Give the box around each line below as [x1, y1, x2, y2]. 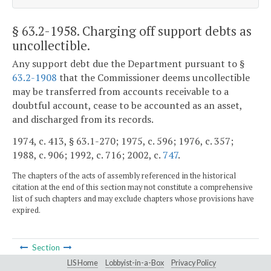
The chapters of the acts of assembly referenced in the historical [12, 170, 236, 181]
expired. [12, 204, 41, 215]
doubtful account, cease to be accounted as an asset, [12, 99, 242, 113]
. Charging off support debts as [77, 22, 252, 39]
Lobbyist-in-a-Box [105, 258, 164, 267]
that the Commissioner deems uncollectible [57, 71, 250, 85]
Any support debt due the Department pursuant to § [12, 57, 244, 71]
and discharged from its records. [12, 113, 154, 126]
